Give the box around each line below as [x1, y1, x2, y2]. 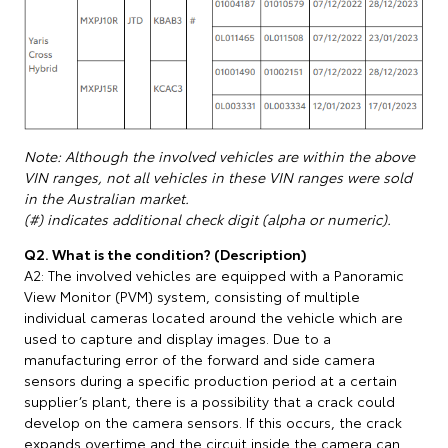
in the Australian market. [24, 188, 189, 209]
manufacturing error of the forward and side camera [24, 349, 375, 370]
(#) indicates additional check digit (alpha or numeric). [24, 209, 391, 230]
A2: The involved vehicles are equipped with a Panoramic [24, 265, 404, 286]
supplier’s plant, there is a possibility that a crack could [24, 391, 395, 412]
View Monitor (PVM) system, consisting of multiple [24, 286, 360, 307]
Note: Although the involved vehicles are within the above [24, 146, 415, 167]
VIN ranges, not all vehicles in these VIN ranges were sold [24, 167, 412, 188]
